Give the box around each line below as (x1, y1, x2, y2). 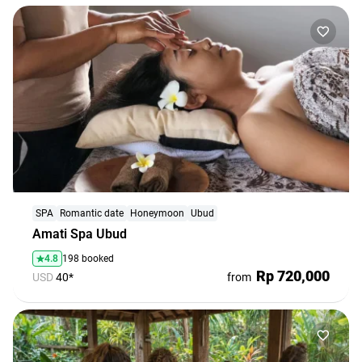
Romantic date (60, 207, 124, 219)
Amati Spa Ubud (32, 225, 127, 242)
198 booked (62, 252, 114, 264)
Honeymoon (130, 207, 184, 219)
